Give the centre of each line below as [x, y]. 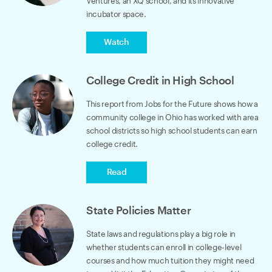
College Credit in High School [160, 80]
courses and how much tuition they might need [170, 260]
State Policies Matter [138, 210]
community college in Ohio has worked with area [172, 117]
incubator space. [116, 14]
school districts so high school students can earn [172, 131]
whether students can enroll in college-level [164, 247]
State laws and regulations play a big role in [161, 234]
